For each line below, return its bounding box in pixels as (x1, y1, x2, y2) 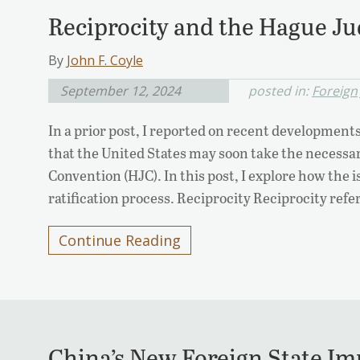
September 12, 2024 (60, 82, 181, 100)
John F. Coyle (67, 51, 143, 70)
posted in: (248, 82, 312, 100)
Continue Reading (59, 231, 181, 251)
